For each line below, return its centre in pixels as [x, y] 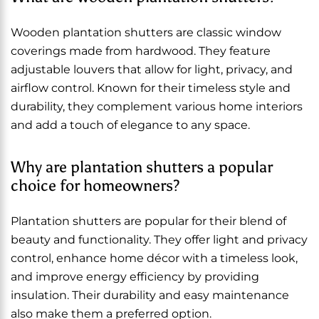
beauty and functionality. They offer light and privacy [159, 240]
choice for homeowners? [95, 185]
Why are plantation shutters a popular [142, 167]
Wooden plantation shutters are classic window [146, 32]
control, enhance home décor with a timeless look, [154, 258]
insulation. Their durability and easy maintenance [150, 295]
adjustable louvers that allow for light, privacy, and [152, 69]
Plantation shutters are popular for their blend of [148, 221]
